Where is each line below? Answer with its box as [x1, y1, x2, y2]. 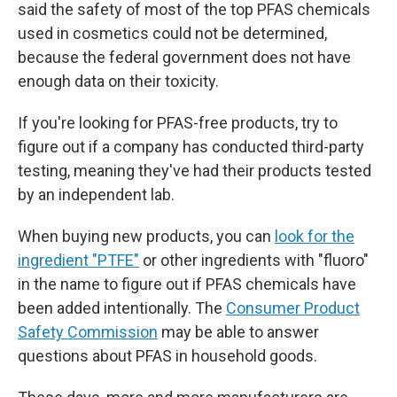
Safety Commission [18, 323, 158, 341]
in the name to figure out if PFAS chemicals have [18, 275, 356, 293]
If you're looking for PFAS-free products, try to [18, 113, 338, 132]
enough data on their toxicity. [18, 72, 219, 90]
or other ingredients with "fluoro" [139, 251, 369, 269]
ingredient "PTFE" [18, 251, 139, 269]
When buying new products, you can [18, 227, 275, 245]
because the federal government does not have [18, 48, 351, 66]
